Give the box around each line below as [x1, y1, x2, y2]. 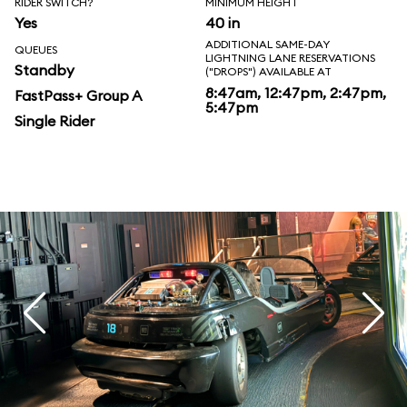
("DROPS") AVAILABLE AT [205, 65, 332, 78]
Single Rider [15, 112, 94, 130]
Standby [15, 61, 74, 79]
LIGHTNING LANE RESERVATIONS [205, 51, 375, 65]
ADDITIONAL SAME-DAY [205, 37, 330, 51]
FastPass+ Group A [15, 86, 142, 104]
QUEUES [15, 43, 57, 56]
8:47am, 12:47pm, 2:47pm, [205, 84, 386, 102]
